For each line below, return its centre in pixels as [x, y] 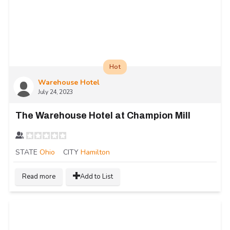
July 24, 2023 [56, 92]
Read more [39, 176]
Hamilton [95, 152]
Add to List [97, 176]
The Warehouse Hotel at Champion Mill [103, 115]
